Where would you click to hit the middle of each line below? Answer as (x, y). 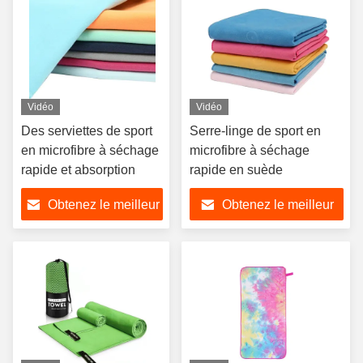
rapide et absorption (78, 170)
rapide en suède (236, 170)
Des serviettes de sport (87, 131)
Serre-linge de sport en (255, 131)
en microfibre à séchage (90, 150)
